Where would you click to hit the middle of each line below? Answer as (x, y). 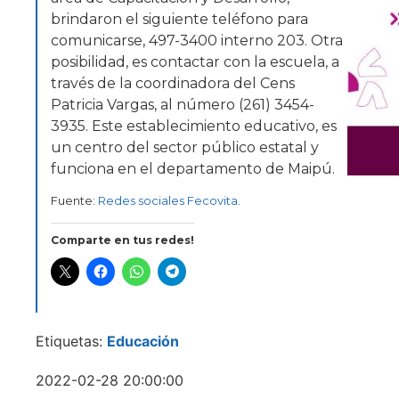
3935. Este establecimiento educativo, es (194, 126)
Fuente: (74, 201)
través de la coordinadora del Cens (173, 83)
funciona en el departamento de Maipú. (193, 169)
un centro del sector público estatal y (185, 147)
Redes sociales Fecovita (168, 201)
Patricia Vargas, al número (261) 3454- (183, 105)
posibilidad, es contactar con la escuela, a (195, 62)
